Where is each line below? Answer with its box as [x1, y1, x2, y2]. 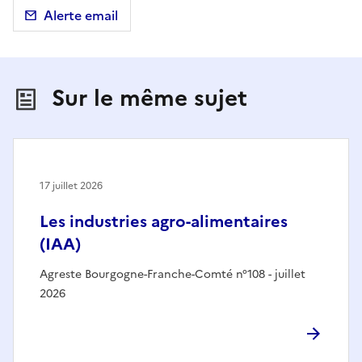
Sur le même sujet [52, 81, 247, 116]
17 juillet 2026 [40, 179, 103, 194]
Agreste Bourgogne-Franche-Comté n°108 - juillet [40, 266, 305, 284]
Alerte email [44, 6, 118, 26]
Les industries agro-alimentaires [40, 209, 288, 234]
